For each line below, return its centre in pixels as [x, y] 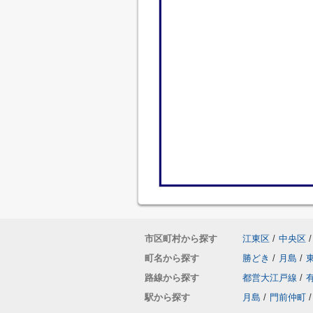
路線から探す [172, 278]
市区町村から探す [181, 239]
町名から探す [172, 258]
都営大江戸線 [270, 278]
